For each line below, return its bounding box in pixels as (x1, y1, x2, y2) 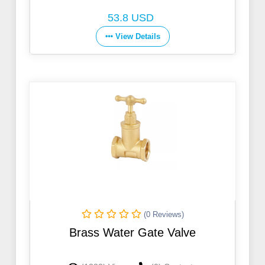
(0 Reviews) (143, 210, 184, 219)
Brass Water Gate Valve (69, 226, 196, 240)
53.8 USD (108, 12, 154, 24)
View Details (115, 32, 160, 41)
